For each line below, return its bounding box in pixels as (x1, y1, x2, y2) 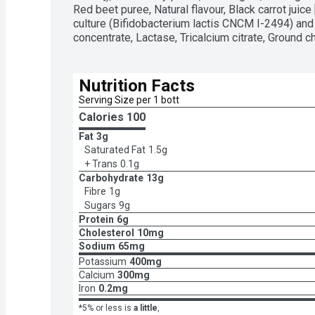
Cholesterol (79, 227, 134, 238)
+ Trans (84, 158, 117, 169)
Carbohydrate (79, 172, 143, 184)
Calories (79, 110, 127, 124)
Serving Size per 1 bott (79, 94, 179, 105)
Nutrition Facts (79, 76, 195, 96)
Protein (79, 214, 114, 225)
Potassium (79, 256, 127, 267)
